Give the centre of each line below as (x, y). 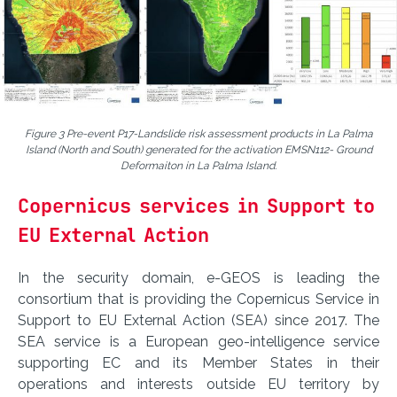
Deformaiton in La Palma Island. (198, 165)
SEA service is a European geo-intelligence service (198, 341)
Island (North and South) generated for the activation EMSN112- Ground (198, 149)
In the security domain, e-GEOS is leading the (198, 277)
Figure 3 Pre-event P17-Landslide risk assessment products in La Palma (198, 133)
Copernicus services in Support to (196, 206)
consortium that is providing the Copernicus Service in (198, 299)
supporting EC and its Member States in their (198, 362)
